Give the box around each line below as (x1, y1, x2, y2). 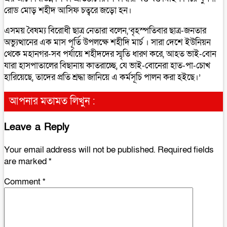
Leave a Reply (4, 120, 69, 134)
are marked (4, 155, 49, 167)
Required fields (158, 143, 214, 156)
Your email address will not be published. (4, 143, 156, 156)
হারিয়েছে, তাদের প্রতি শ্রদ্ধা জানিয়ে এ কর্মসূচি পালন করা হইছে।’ (4, 71, 201, 83)
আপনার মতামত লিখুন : (9, 95, 95, 108)
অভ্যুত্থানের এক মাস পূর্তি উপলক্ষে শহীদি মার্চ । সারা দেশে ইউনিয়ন (4, 36, 211, 48)
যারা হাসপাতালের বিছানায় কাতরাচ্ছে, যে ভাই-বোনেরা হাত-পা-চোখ (4, 60, 210, 71)
